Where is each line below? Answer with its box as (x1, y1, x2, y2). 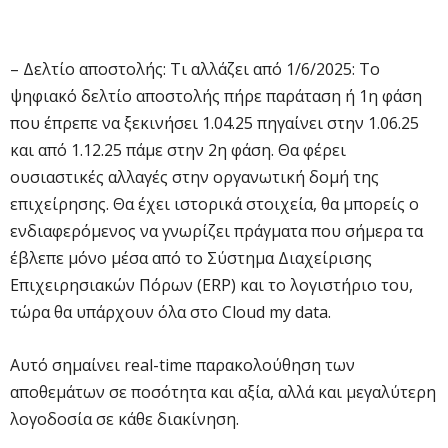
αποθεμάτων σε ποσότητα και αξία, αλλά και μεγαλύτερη (10, 380, 436, 403)
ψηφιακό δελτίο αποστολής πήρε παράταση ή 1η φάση (10, 84, 422, 107)
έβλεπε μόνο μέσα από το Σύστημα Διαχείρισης (10, 246, 372, 269)
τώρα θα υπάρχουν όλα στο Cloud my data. (10, 300, 331, 323)
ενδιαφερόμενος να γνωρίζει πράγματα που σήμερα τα (10, 219, 423, 242)
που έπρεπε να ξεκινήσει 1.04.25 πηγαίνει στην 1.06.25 (10, 111, 419, 134)
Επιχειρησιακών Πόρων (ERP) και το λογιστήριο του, (10, 273, 413, 296)
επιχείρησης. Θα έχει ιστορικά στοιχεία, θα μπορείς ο (10, 192, 419, 215)
